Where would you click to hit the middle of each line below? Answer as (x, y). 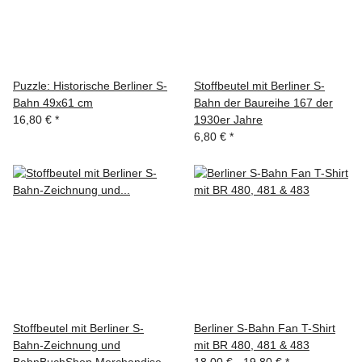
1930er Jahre (228, 120)
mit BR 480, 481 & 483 (252, 345)
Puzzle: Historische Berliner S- (90, 86)
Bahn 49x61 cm (53, 103)
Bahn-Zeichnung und (67, 345)
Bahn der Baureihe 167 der (263, 103)
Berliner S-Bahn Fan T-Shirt (265, 328)
